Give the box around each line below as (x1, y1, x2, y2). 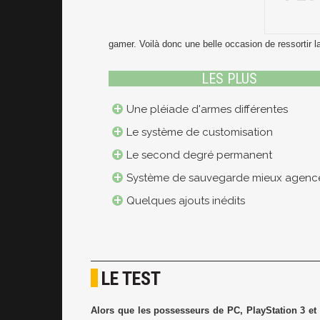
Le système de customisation (126, 126, 273, 139)
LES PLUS (201, 70, 257, 87)
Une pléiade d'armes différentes (126, 103, 288, 116)
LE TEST (101, 268, 161, 289)
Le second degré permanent (126, 149, 272, 161)
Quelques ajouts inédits (126, 194, 245, 207)
